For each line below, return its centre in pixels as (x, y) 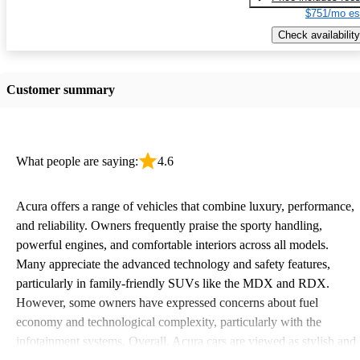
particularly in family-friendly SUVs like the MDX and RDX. (173, 283)
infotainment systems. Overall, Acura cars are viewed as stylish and (186, 341)
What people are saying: (77, 161)
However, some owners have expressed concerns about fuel (167, 302)
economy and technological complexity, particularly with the (169, 321)
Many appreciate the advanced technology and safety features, (173, 264)
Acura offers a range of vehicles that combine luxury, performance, (185, 206)
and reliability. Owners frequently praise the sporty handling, (169, 225)
